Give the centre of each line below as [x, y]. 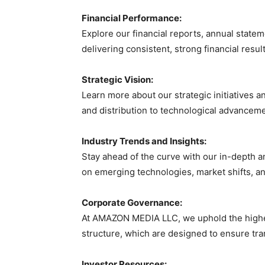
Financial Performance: [132, 18]
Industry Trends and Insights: [144, 141]
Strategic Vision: [117, 80]
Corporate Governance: [132, 203]
